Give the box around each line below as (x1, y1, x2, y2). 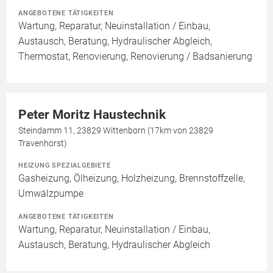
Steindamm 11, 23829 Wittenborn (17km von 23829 (18, 126, 213, 136)
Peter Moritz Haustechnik (18, 107, 166, 122)
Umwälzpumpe (18, 188, 83, 200)
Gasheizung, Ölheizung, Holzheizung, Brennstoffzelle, (18, 172, 245, 185)
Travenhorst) (18, 138, 67, 149)
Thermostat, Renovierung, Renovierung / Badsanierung (18, 51, 252, 63)
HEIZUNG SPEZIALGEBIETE (18, 161, 111, 170)
